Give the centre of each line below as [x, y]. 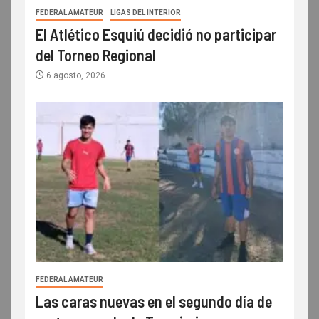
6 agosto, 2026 [75, 76]
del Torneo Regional [96, 55]
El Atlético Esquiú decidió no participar [156, 35]
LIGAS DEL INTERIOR [146, 13]
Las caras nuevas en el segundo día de [154, 302]
